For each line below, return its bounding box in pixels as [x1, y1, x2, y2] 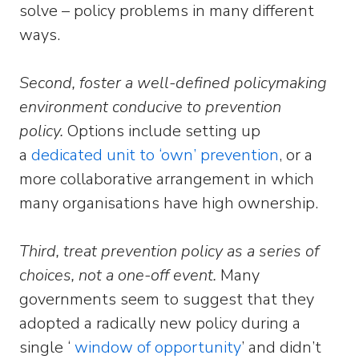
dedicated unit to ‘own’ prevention [31, 144, 279, 166]
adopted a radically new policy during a [19, 313, 301, 334]
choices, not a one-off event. [19, 264, 220, 286]
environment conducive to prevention [19, 96, 281, 118]
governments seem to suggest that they [19, 288, 314, 310]
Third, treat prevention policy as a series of [19, 240, 319, 262]
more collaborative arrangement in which [19, 168, 314, 190]
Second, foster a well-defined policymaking [19, 72, 327, 94]
